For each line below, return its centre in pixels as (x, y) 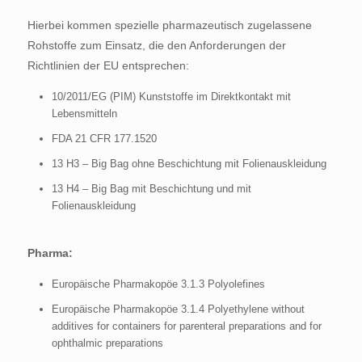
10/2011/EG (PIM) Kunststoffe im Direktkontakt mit (171, 97)
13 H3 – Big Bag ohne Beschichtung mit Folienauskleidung (189, 164)
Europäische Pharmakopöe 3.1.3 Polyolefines (158, 284)
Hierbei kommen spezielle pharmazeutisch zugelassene (169, 25)
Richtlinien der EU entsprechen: (108, 65)
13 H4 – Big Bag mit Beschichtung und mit (151, 189)
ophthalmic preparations (107, 343)
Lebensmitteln (84, 114)
